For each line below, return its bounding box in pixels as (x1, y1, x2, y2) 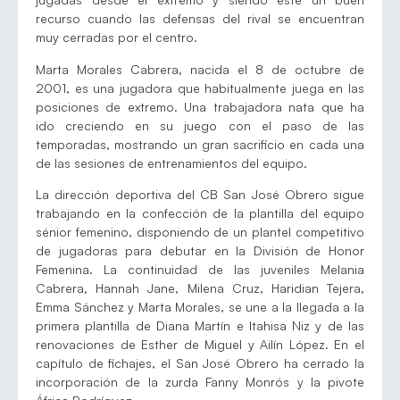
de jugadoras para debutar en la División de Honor (36, 243, 364, 259)
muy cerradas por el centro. (36, 29, 197, 46)
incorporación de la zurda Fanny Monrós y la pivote (36, 374, 364, 390)
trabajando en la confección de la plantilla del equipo (36, 205, 364, 221)
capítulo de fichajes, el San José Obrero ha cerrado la (36, 355, 364, 371)
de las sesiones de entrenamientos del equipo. (36, 154, 307, 171)
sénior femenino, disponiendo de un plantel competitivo (36, 224, 364, 240)
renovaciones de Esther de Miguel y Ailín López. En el (36, 337, 364, 353)
